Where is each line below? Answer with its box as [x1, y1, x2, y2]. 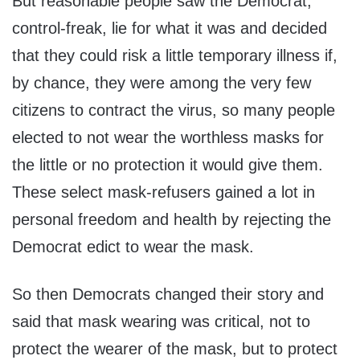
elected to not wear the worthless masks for [12, 129, 324, 147]
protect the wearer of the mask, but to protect [12, 340, 337, 358]
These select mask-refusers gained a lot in [12, 183, 315, 202]
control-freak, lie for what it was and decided [12, 19, 327, 38]
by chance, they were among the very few [12, 74, 311, 92]
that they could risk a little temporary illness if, [12, 47, 337, 65]
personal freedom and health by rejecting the [12, 211, 331, 229]
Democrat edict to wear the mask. [12, 238, 254, 256]
